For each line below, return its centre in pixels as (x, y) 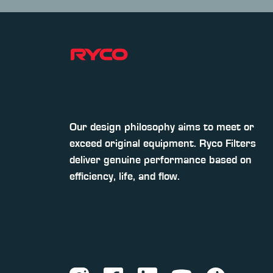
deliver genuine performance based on (161, 161)
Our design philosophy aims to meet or (162, 128)
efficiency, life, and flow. (125, 177)
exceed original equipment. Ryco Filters (163, 144)
